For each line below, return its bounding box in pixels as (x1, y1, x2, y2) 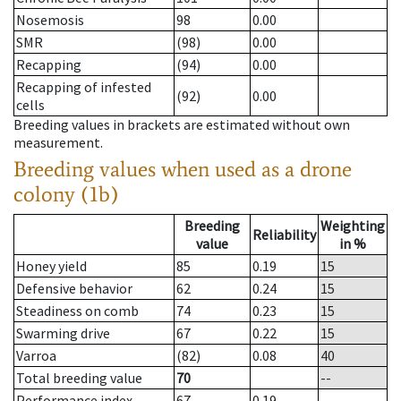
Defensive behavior (16, 279, 132, 298)
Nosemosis (16, 11, 84, 30)
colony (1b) (13, 181, 119, 208)
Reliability (252, 226, 316, 244)
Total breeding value (16, 369, 142, 388)
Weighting (320, 217, 385, 235)
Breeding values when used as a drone (13, 156, 352, 183)
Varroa (16, 346, 56, 365)
